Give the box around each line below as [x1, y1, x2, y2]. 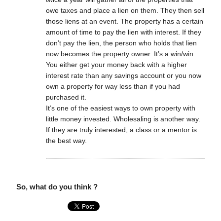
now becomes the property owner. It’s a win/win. [45, 49, 195, 58]
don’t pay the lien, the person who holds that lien [45, 38, 197, 47]
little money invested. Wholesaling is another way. [45, 114, 200, 123]
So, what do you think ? [16, 183, 98, 191]
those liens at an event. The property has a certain [45, 17, 203, 25]
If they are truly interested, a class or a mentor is [45, 125, 197, 134]
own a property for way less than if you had [45, 82, 180, 90]
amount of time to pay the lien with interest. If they [45, 28, 201, 36]
